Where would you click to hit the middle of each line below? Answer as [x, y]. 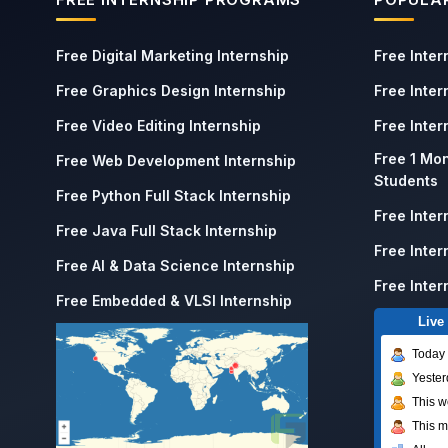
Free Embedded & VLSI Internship [174, 300]
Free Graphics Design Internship [171, 90]
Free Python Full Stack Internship [173, 195]
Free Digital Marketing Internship [172, 55]
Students [406, 180]
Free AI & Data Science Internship [175, 265]
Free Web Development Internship [176, 160]
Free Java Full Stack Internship [166, 230]
